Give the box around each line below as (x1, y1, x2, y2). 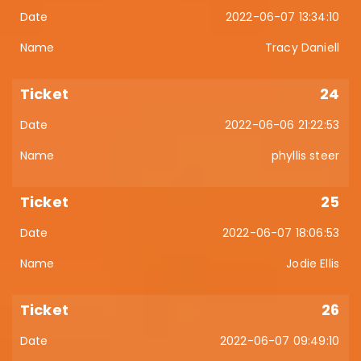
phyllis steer (271, 147, 339, 164)
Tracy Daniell (264, 39, 339, 56)
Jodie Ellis (286, 255, 339, 272)
